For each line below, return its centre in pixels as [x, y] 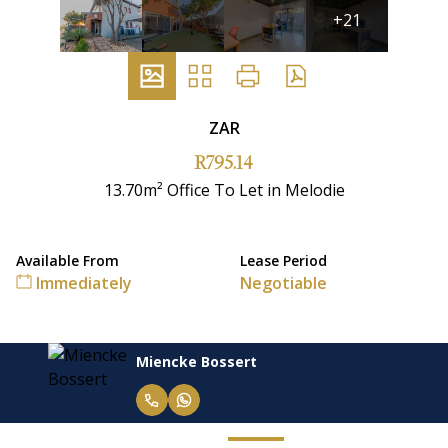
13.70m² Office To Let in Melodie [224, 190]
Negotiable [283, 283]
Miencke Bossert [148, 361]
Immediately [82, 283]
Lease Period [283, 261]
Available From [67, 261]
